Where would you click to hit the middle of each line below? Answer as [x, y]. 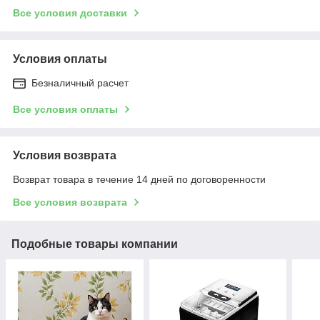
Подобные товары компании [95, 244]
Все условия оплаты [65, 109]
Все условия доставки [70, 12]
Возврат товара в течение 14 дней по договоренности [139, 179]
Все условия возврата [70, 202]
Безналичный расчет [80, 82]
